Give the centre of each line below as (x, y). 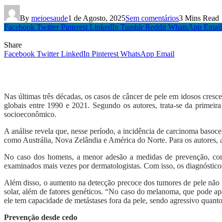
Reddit (156, 27)
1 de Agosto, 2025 (97, 18)
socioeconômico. (30, 114)
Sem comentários (152, 18)
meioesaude (50, 18)
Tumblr (132, 27)
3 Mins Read (199, 18)
